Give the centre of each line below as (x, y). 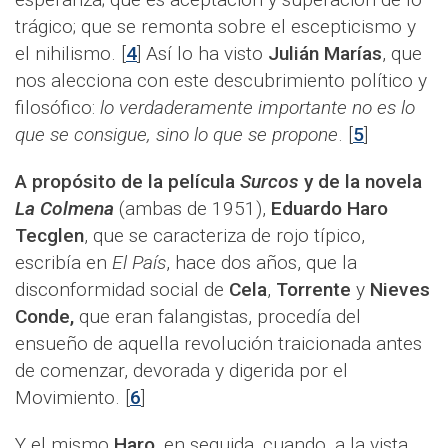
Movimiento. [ (72, 398)
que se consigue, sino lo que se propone (176, 135)
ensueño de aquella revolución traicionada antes (218, 344)
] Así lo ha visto (202, 54)
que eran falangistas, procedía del (217, 317)
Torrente (313, 290)
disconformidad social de (122, 290)
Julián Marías (325, 54)
